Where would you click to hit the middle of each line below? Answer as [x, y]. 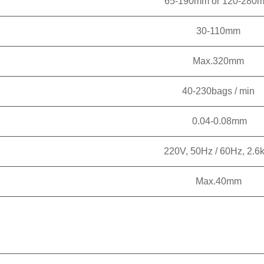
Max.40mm [218, 181]
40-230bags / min [218, 91]
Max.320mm [218, 61]
